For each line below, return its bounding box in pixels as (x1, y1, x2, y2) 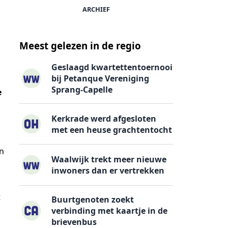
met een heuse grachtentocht (51, 124, 173, 135)
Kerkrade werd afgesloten (51, 112, 157, 124)
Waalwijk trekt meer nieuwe (51, 154, 167, 165)
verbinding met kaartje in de (51, 205, 168, 216)
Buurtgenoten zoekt (51, 193, 134, 205)
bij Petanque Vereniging (51, 73, 150, 84)
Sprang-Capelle (51, 84, 113, 96)
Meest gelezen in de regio (19, 39, 141, 52)
